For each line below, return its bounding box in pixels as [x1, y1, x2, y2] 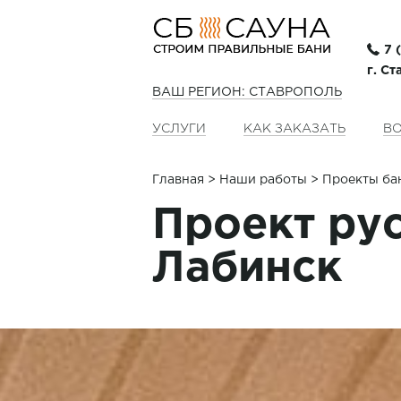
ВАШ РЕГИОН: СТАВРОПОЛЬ [152, 87, 342, 98]
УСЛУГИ [152, 124, 206, 135]
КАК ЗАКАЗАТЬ [243, 124, 346, 135]
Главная [152, 175, 204, 186]
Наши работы [219, 175, 307, 186]
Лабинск [152, 249, 342, 288]
